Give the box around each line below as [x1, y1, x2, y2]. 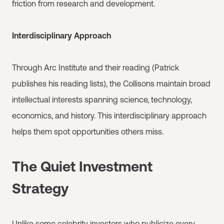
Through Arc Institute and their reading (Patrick [12, 62, 179, 72]
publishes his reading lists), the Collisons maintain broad [12, 78, 210, 88]
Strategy [12, 180, 68, 196]
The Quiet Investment [12, 158, 152, 174]
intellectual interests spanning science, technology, [12, 94, 192, 104]
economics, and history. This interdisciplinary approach [12, 110, 206, 120]
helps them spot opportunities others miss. [12, 126, 163, 136]
